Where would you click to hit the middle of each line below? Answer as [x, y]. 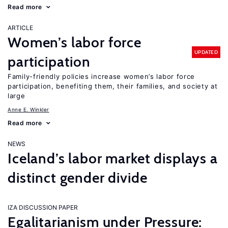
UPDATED [206, 52]
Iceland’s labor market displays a [113, 158]
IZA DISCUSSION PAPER [43, 207]
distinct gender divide [78, 178]
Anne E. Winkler [28, 109]
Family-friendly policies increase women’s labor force [102, 76]
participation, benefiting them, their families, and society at [113, 86]
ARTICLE [20, 28]
